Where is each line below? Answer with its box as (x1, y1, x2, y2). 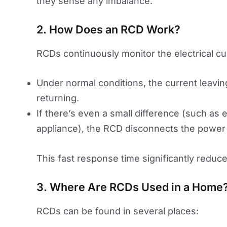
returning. (36, 93, 79, 104)
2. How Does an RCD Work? (36, 22, 180, 36)
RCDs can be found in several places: (36, 205, 199, 216)
